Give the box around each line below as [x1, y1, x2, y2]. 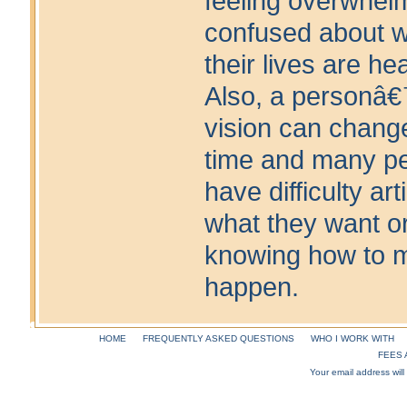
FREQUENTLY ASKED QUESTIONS [142, 333, 294, 344]
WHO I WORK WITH [310, 333, 394, 344]
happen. [203, 273, 299, 303]
